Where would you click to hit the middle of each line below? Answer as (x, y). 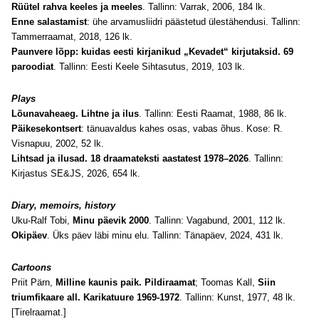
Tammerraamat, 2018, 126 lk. (72, 37)
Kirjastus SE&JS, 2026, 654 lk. (76, 173)
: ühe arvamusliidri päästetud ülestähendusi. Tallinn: (194, 22)
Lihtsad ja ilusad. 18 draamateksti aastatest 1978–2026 (130, 158)
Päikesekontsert (46, 129)
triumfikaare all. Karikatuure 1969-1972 (95, 297)
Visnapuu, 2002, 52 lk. (58, 143)
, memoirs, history (75, 205)
